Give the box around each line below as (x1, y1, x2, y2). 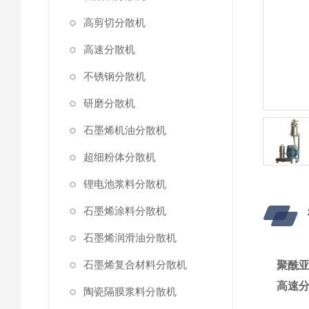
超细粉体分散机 (83, 151, 156, 163)
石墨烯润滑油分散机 (83, 232, 177, 243)
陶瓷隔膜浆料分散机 (83, 286, 177, 297)
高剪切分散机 (83, 17, 146, 28)
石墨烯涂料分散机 (83, 205, 166, 217)
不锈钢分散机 (83, 70, 146, 82)
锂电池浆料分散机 (83, 178, 166, 190)
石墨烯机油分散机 (83, 124, 166, 136)
